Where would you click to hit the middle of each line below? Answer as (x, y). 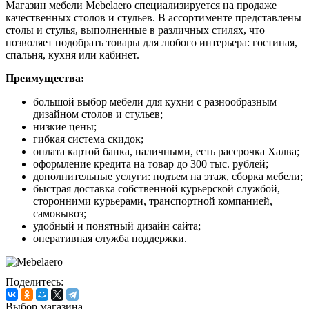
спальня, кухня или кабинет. (74, 54)
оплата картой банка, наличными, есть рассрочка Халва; (166, 151)
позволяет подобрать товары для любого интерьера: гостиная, (151, 42)
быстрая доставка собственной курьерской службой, (157, 188)
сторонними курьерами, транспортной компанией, (153, 201)
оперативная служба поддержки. (110, 238)
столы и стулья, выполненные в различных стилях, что (135, 30)
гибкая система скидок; (88, 139)
